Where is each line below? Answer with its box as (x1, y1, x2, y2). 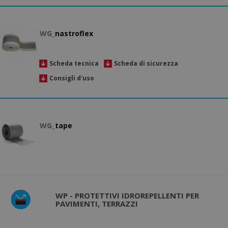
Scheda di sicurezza (114, 59, 178, 68)
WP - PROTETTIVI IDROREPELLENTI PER (55, 190, 199, 201)
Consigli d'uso (49, 74, 94, 82)
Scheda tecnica (49, 59, 99, 68)
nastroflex (55, 28, 93, 39)
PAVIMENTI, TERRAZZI (55, 198, 138, 209)
